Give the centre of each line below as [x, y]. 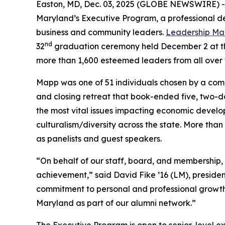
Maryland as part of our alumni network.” [116, 203]
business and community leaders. [101, 32]
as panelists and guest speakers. [100, 139]
